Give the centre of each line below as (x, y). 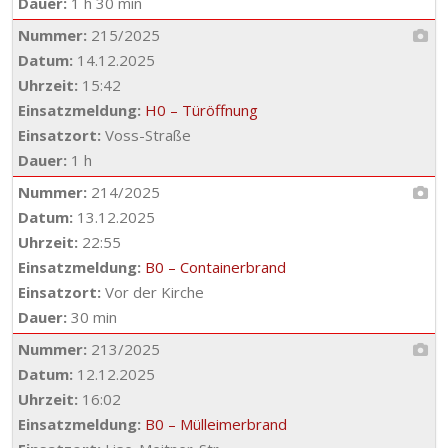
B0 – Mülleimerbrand (216, 424)
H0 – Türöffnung (201, 110)
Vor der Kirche (152, 292)
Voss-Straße (146, 135)
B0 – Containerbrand (215, 267)
